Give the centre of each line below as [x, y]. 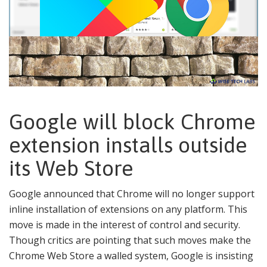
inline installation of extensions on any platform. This [128, 209]
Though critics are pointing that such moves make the [130, 240]
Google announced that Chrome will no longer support [132, 194]
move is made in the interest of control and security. [125, 225]
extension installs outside [128, 145]
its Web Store [71, 168]
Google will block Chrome [132, 122]
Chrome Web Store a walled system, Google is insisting [131, 256]
